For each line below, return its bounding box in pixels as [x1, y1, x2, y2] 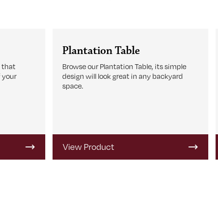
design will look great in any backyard [62, 72, 183, 80]
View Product [63, 142, 115, 152]
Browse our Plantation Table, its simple [62, 62, 187, 71]
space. [62, 81, 84, 90]
